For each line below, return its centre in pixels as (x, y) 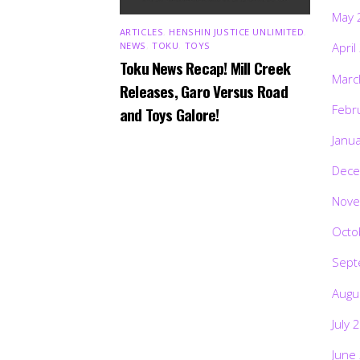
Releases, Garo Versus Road (203, 92)
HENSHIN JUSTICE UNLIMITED (237, 31)
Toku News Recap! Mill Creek (205, 68)
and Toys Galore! (169, 115)
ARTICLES (141, 31)
